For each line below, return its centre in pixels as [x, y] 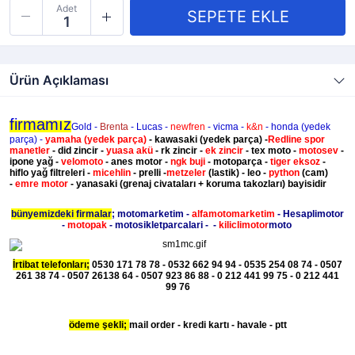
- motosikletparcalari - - [162, 225]
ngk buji [188, 162]
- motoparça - [238, 162]
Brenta [113, 127]
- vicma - [226, 127]
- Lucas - [149, 127]
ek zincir [224, 151]
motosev [319, 151]
